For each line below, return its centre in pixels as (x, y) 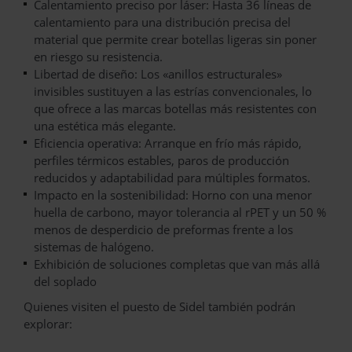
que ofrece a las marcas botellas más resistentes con (175, 108)
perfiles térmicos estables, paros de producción (161, 160)
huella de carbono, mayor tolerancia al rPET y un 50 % (180, 212)
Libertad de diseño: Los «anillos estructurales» (158, 73)
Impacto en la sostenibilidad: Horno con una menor (173, 194)
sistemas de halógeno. (94, 246)
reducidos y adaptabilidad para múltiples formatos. (172, 177)
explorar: (48, 323)
